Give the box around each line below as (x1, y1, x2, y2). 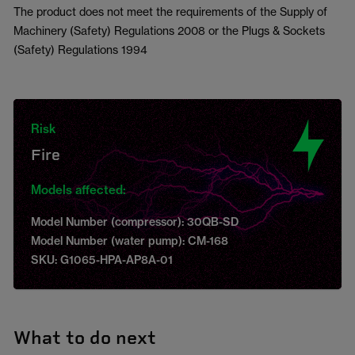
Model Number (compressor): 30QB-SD (31, 215, 239, 229)
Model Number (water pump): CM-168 (31, 234, 228, 248)
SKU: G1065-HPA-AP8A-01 (31, 253, 173, 267)
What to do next (13, 326, 156, 349)
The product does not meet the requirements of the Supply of (13, 5, 327, 18)
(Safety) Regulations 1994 (13, 43, 147, 56)
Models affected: (31, 182, 126, 197)
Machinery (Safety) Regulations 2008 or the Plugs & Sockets (13, 24, 325, 37)
